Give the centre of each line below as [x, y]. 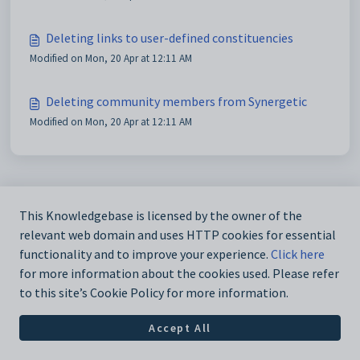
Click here [298, 254]
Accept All [180, 327]
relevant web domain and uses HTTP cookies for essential [178, 235]
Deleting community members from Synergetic [176, 101]
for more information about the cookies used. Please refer [179, 274]
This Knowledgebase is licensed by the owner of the [161, 216]
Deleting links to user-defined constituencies [170, 38]
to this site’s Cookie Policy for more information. [154, 293]
